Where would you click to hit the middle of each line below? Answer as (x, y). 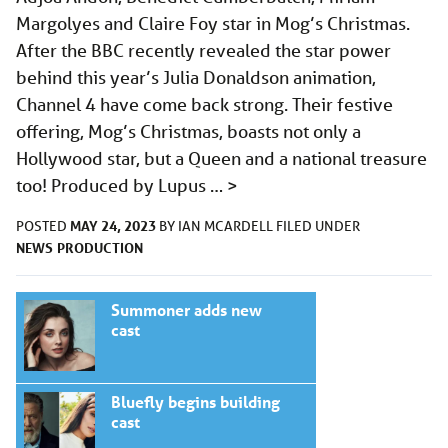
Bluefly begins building (195, 402)
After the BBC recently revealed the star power (203, 50)
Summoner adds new (186, 310)
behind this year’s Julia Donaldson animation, (196, 77)
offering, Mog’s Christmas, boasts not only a (188, 131)
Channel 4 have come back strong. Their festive (204, 104)
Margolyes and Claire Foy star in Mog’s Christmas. (215, 23)
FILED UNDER (318, 226)
